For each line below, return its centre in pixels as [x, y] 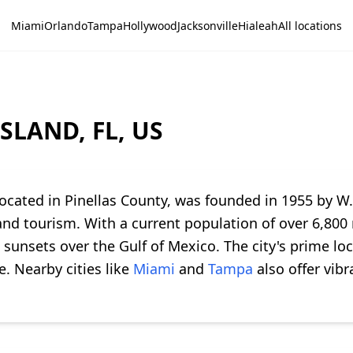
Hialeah [258, 25]
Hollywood [150, 25]
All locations [310, 25]
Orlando [66, 25]
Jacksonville [208, 25]
